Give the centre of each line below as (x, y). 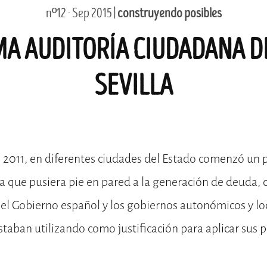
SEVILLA (133, 86)
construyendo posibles (169, 13)
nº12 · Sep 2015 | (81, 13)
